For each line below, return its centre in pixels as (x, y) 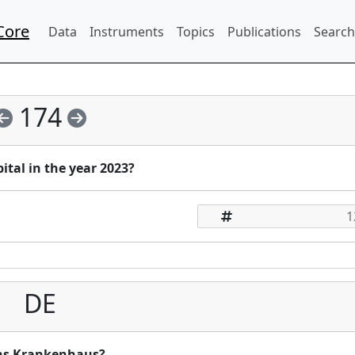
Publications (264, 31)
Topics (196, 31)
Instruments (127, 31)
